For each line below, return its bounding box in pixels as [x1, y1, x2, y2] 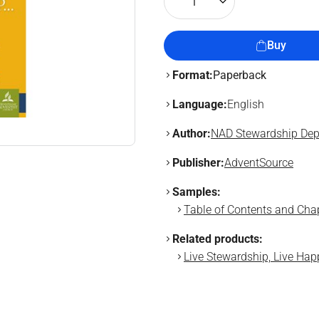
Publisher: [172, 156, 224, 169]
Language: [172, 98, 227, 111]
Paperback [213, 68, 266, 82]
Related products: [172, 232, 263, 246]
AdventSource [224, 156, 293, 169]
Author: [172, 127, 211, 140]
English [227, 98, 264, 111]
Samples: [172, 185, 221, 199]
